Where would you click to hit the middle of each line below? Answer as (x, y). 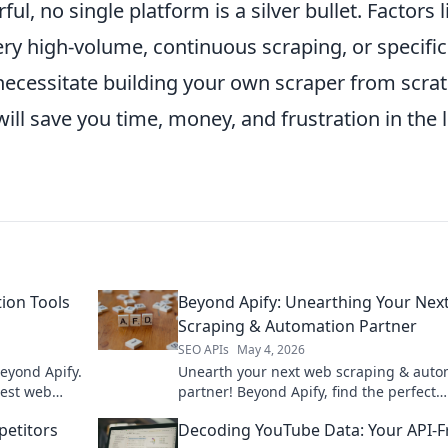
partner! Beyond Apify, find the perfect (307, 392)
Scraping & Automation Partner (297, 326)
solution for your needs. (258, 412)
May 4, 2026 (271, 350)
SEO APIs (203, 350)
